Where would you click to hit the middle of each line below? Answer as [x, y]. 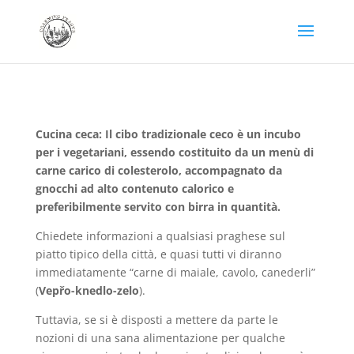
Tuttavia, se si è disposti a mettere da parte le [156, 320]
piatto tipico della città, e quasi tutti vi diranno [158, 254]
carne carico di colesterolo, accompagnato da [158, 170]
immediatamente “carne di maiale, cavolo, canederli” [175, 272]
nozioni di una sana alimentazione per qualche [160, 338]
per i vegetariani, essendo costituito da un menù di [174, 152]
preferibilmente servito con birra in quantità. [158, 207]
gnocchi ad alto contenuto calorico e [134, 188]
